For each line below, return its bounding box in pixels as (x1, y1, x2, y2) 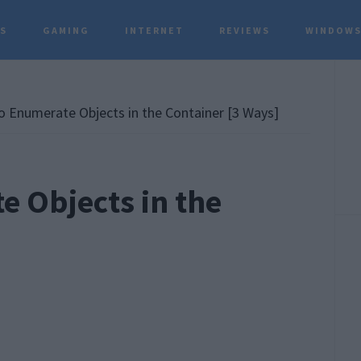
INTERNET (125, 24, 185, 36)
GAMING (43, 24, 90, 36)
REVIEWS (219, 24, 271, 36)
